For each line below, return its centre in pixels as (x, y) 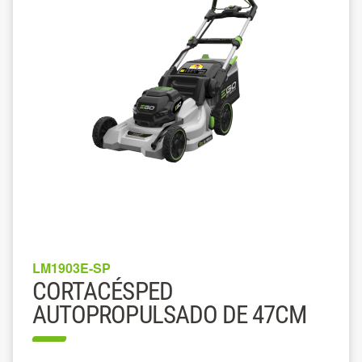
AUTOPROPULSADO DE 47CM (170, 315)
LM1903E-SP (72, 268)
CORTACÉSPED (103, 291)
